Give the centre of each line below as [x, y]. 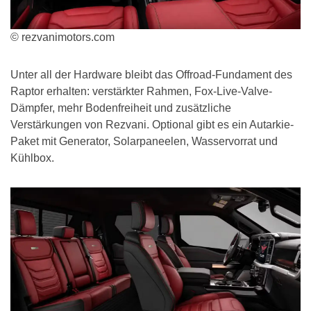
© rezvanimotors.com [62, 37]
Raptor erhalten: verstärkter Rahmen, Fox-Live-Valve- [141, 92]
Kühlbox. [32, 158]
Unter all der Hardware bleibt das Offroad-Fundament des [151, 75]
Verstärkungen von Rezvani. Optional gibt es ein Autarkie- [152, 125]
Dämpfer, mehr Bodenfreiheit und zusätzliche [121, 108]
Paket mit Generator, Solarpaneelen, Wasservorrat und [144, 142]
